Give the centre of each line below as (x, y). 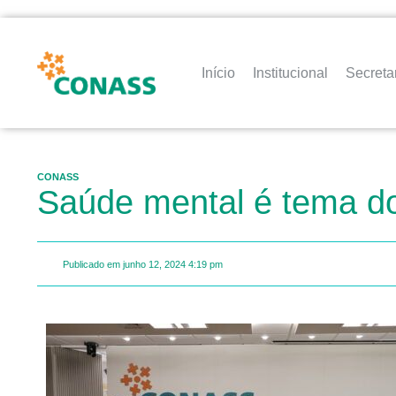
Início (219, 72)
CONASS (58, 177)
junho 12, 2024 (154, 264)
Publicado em (91, 264)
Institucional (291, 72)
